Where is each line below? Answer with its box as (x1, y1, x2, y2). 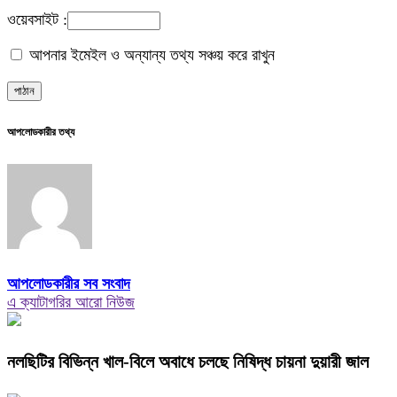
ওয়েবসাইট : (7, 11, 67, 29)
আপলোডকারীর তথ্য (7, 126, 74, 139)
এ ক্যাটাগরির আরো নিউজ (7, 293, 135, 312)
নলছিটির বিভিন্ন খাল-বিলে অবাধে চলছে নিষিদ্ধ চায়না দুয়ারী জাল (7, 352, 369, 372)
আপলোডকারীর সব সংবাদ (7, 275, 130, 293)
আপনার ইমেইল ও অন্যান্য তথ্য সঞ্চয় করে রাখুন (25, 46, 275, 65)
